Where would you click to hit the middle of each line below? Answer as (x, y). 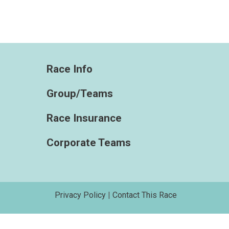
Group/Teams (80, 93)
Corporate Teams (89, 142)
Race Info (70, 69)
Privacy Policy (80, 195)
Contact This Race (145, 195)
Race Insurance (84, 118)
